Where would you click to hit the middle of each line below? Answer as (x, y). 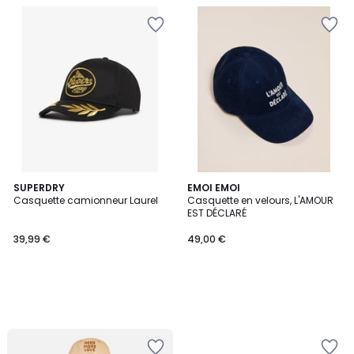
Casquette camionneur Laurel (86, 200)
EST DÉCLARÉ (217, 213)
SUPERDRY (39, 188)
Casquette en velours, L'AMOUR (260, 200)
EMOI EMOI (214, 188)
